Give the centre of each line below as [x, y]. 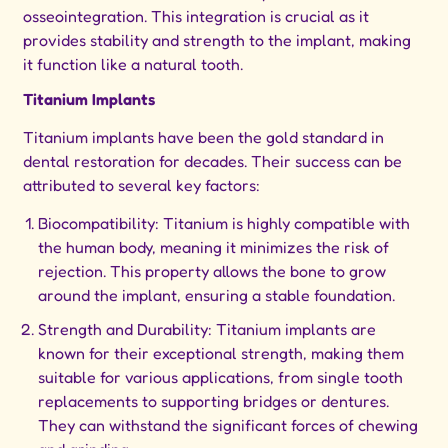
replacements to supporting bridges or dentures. [214, 401]
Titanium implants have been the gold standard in [204, 137]
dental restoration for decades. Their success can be [213, 161]
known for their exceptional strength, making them [221, 353]
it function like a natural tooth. [133, 63]
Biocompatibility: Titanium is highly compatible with [224, 223]
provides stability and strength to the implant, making [217, 39]
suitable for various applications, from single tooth [221, 377]
